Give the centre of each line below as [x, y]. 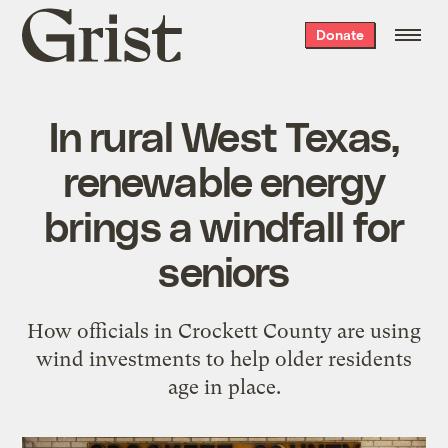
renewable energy [224, 179]
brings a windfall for [224, 224]
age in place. [224, 386]
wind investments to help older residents [224, 358]
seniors [224, 269]
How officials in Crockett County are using [224, 330]
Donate [339, 34]
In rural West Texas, [224, 134]
